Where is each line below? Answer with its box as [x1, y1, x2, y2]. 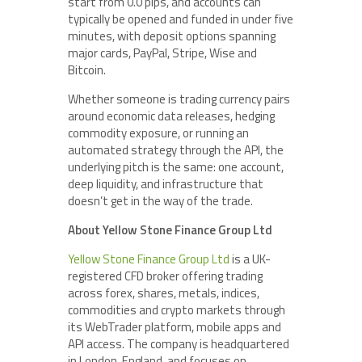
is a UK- [229, 250, 271, 268]
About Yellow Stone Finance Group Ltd [68, 221, 272, 239]
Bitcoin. [68, 61, 106, 79]
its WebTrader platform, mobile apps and [68, 318, 281, 336]
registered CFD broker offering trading [68, 267, 263, 285]
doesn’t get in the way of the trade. [68, 192, 253, 210]
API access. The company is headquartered [68, 335, 289, 353]
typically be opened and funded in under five [68, 10, 293, 28]
